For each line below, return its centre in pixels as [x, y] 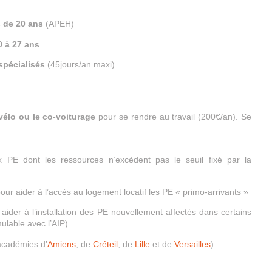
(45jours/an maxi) [80, 65]
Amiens [62, 244]
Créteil [105, 244]
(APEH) [60, 24]
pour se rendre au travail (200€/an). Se [174, 116]
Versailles [192, 244]
